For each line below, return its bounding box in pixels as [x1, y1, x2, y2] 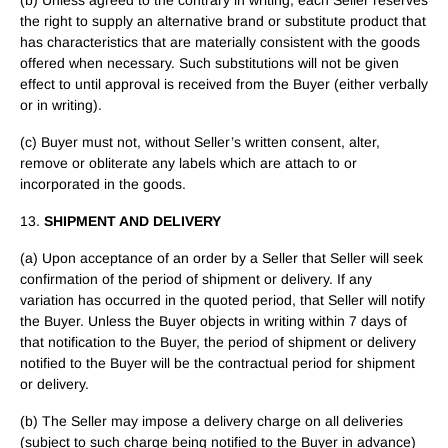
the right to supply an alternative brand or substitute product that [20, 13, 426, 29]
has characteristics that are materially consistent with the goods [20, 34, 420, 50]
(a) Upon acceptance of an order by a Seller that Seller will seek [20, 250, 423, 266]
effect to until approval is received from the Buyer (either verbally [20, 76, 428, 92]
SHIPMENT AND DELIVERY [44, 213, 221, 229]
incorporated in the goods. [20, 176, 186, 192]
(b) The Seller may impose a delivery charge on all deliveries [20, 413, 403, 429]
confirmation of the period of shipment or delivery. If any [20, 271, 372, 287]
